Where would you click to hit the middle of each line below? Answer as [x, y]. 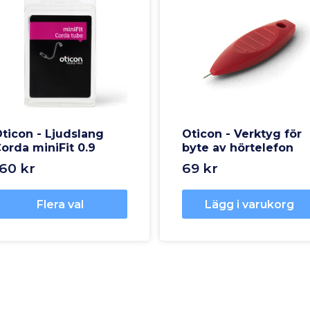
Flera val [60, 204]
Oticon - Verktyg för [242, 134]
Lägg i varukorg [249, 204]
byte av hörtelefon [238, 148]
